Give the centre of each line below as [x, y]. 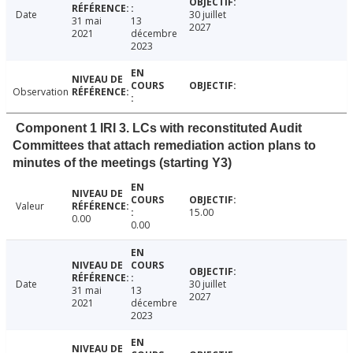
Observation [41, 92]
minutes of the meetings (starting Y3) [122, 163]
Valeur [30, 206]
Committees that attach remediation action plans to [164, 146]
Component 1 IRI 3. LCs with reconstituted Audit [159, 128]
